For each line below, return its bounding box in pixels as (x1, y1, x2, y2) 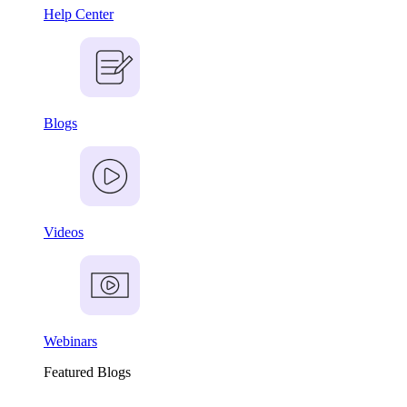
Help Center (44, 6, 114, 22)
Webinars (44, 333, 97, 349)
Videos (44, 224, 84, 240)
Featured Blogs (44, 364, 131, 380)
